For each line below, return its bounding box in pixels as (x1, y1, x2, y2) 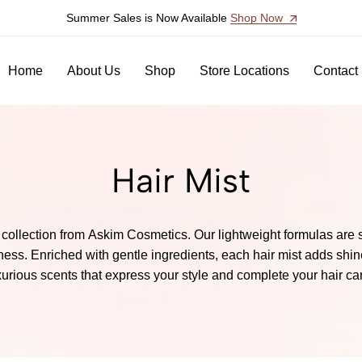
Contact (314, 63, 358, 78)
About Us (67, 63, 120, 78)
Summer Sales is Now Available (65, 11, 230, 24)
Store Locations (200, 63, 289, 78)
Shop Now (229, 11, 286, 24)
